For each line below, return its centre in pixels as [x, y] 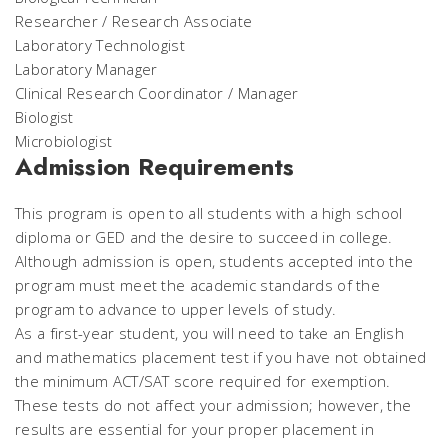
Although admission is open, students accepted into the [214, 261]
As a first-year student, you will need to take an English [210, 333]
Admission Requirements [155, 166]
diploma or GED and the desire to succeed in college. [204, 237]
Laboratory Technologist [100, 45]
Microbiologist [64, 141]
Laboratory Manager [86, 69]
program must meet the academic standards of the [198, 285]
